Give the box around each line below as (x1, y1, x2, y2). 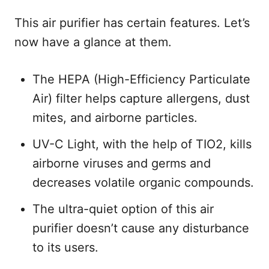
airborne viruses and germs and (32, 156, 211, 171)
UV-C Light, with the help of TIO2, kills (32, 136, 252, 151)
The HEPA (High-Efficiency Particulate (32, 71, 250, 86)
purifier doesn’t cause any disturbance (32, 220, 249, 235)
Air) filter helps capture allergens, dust (32, 91, 250, 106)
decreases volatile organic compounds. (32, 175, 254, 190)
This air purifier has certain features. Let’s (14, 15, 250, 30)
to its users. (32, 240, 98, 255)
